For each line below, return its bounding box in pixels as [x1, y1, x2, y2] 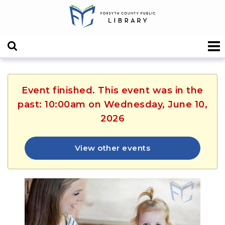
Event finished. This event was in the [22, 84, 203, 96]
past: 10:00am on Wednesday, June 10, [18, 98, 207, 110]
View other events [74, 143, 151, 153]
